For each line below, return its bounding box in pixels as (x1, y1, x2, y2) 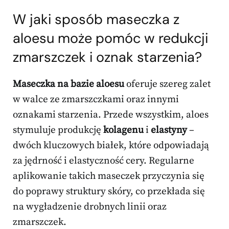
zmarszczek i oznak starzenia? (13, 48, 202, 66)
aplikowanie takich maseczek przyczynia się (13, 170, 204, 182)
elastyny (151, 124, 187, 136)
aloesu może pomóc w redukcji (13, 29, 208, 48)
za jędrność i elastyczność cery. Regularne (13, 155, 194, 167)
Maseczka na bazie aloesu (13, 78, 124, 90)
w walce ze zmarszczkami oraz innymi (13, 94, 179, 106)
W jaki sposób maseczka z (13, 10, 179, 29)
